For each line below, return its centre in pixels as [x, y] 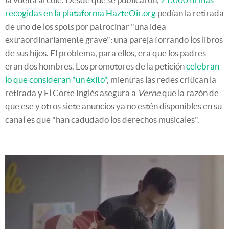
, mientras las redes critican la [162, 79]
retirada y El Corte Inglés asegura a [71, 93]
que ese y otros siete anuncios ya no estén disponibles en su [113, 106]
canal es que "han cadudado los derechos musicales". [102, 119]
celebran [203, 66]
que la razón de [190, 93]
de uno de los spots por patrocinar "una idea [86, 26]
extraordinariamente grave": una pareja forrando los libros [114, 40]
